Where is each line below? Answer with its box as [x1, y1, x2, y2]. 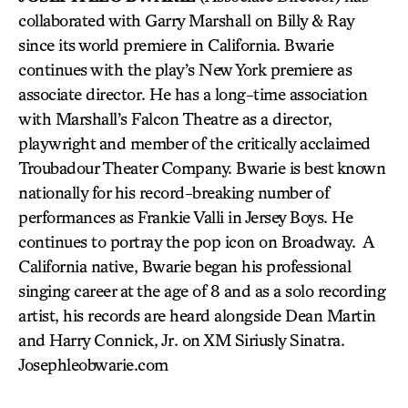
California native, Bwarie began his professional [18, 256, 351, 276]
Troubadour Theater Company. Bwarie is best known [18, 158, 385, 178]
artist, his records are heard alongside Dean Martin [18, 305, 376, 325]
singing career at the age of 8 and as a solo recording [18, 280, 385, 301]
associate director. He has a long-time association [18, 84, 367, 104]
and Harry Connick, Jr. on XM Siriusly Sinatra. [18, 330, 344, 350]
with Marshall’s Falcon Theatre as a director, [18, 108, 332, 128]
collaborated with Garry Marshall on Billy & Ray [18, 10, 354, 30]
